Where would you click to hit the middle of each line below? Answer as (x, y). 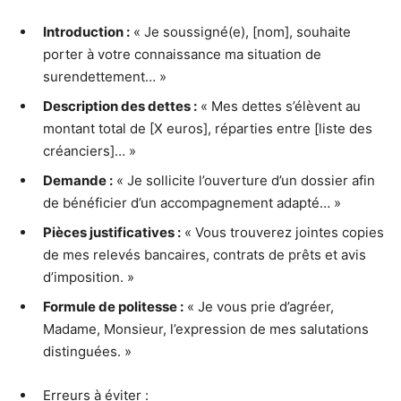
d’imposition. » (89, 277)
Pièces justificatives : (112, 232)
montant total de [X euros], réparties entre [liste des (208, 128)
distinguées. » (87, 351)
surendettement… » (105, 76)
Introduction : (86, 31)
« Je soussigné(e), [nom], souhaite (240, 31)
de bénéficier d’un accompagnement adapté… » (192, 202)
